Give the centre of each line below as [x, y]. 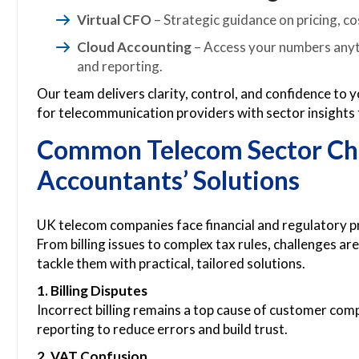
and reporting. [120, 66]
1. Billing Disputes [92, 290]
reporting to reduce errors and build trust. [162, 329]
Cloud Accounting [134, 47]
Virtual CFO [114, 20]
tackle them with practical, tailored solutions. [171, 263]
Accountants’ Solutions [168, 180]
